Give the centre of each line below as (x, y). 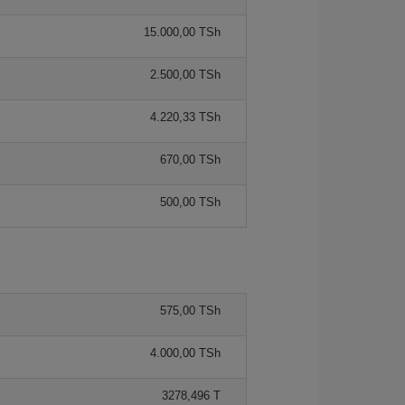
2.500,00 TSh (185, 74)
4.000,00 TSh (185, 353)
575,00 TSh (190, 310)
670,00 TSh (190, 159)
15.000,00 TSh (182, 32)
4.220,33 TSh (185, 117)
